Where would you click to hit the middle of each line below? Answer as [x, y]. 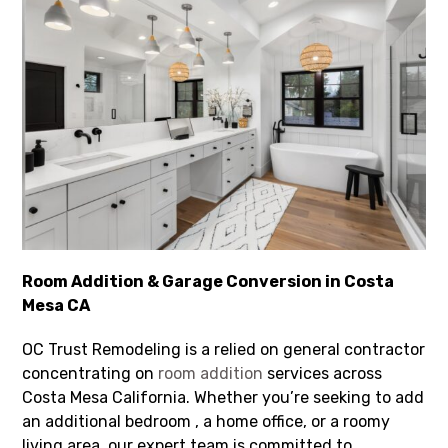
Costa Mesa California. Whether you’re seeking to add [223, 397]
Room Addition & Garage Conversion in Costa [208, 281]
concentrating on [90, 373]
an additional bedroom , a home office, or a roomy [206, 421]
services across [323, 373]
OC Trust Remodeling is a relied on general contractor [224, 349]
